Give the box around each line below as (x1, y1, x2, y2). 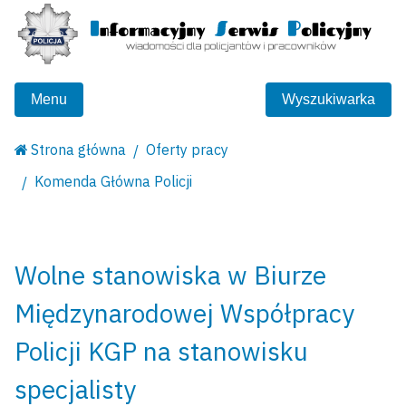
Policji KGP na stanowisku (14, 334, 308, 369)
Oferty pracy (146, 140, 229, 159)
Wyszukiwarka (282, 92, 375, 108)
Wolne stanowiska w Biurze (14, 258, 326, 293)
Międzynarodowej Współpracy (14, 296, 354, 331)
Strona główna (31, 140, 127, 159)
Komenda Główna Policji (34, 172, 192, 191)
